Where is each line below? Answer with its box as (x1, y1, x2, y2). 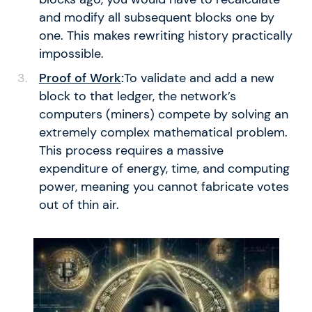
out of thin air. (38, 196, 119, 212)
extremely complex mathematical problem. (38, 124, 288, 140)
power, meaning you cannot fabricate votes (38, 178, 289, 194)
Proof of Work (38, 70, 121, 86)
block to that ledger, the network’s (38, 88, 236, 104)
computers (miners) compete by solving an (38, 106, 288, 122)
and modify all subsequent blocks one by (38, 9, 274, 25)
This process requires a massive (38, 142, 224, 158)
